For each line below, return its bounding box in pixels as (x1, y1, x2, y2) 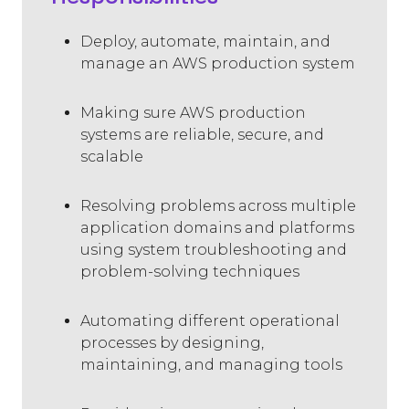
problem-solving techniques (80, 263, 299, 281)
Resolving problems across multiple (80, 197, 356, 215)
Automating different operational (80, 312, 340, 330)
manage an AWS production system (80, 55, 355, 73)
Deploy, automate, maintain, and (80, 33, 330, 51)
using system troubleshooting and (80, 241, 347, 259)
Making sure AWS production (80, 104, 306, 122)
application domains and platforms (80, 219, 354, 237)
